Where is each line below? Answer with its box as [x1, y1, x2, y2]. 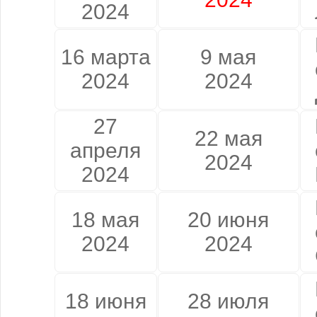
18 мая [71, 207, 139, 231]
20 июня [188, 207, 269, 231]
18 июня [64, 289, 146, 313]
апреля [70, 138, 141, 162]
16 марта [60, 45, 151, 69]
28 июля [188, 289, 269, 313]
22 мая [194, 126, 263, 150]
